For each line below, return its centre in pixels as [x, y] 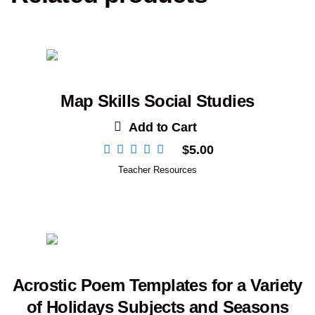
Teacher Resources [157, 169]
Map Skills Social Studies [157, 101]
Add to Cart [163, 128]
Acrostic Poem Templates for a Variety [157, 285]
